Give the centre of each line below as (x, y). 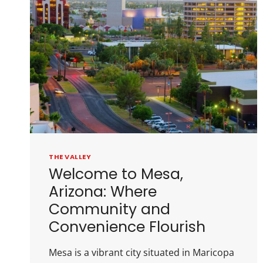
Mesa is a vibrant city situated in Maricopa (141, 252)
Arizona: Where (103, 191)
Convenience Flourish (127, 227)
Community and (109, 209)
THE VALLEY (70, 157)
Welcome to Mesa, (116, 174)
